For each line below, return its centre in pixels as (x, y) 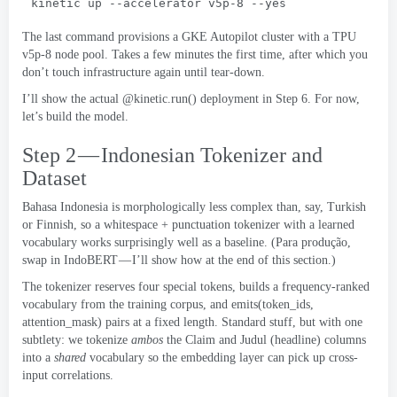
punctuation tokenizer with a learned (263, 225)
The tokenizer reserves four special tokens (127, 287)
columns (345, 340)
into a (36, 358)
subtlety (42, 340)
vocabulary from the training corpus (113, 304)
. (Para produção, (307, 242)
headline (296, 340)
